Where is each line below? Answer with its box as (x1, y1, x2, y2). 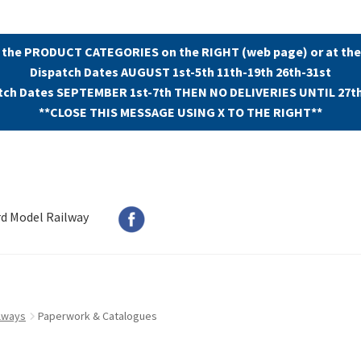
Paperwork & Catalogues (38, 309, 158, 324)
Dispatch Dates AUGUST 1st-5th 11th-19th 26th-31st (30, 63, 331, 80)
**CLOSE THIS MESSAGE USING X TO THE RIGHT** (39, 103, 322, 120)
